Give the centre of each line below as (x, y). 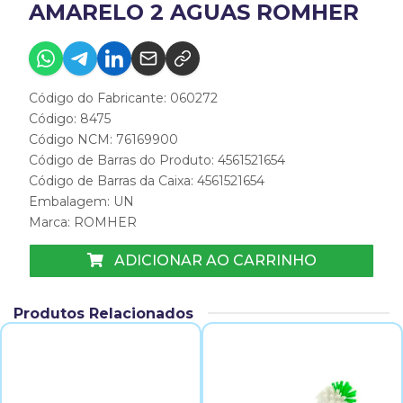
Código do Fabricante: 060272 (123, 98)
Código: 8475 (70, 118)
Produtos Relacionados (103, 313)
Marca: (51, 222)
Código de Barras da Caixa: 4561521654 (147, 180)
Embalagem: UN (81, 201)
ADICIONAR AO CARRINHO (213, 260)
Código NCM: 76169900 (103, 139)
